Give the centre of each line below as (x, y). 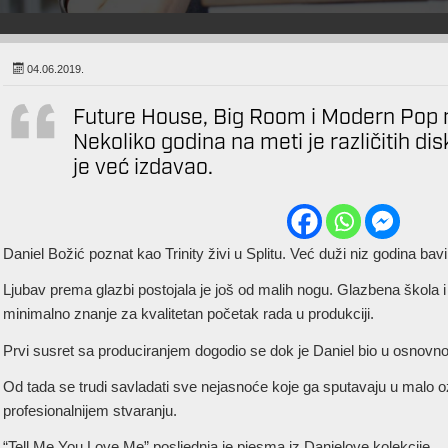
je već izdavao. (142, 168)
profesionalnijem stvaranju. (89, 411)
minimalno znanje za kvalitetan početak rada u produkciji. (188, 314)
